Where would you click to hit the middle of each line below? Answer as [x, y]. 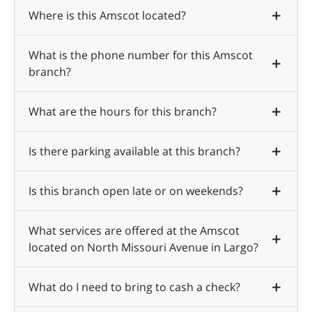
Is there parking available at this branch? [134, 151]
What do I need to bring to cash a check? [134, 287]
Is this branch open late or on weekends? [136, 191]
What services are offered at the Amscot [134, 231]
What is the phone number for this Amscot [141, 55]
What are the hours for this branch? [123, 112]
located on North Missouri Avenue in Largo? [143, 248]
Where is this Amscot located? [107, 16]
